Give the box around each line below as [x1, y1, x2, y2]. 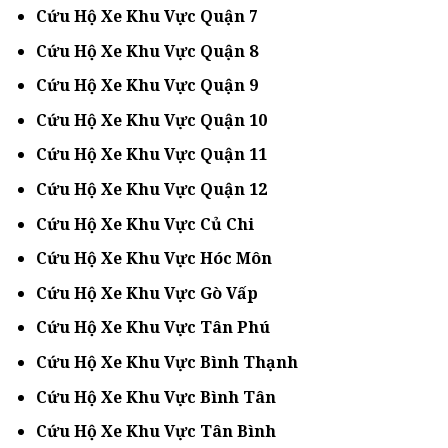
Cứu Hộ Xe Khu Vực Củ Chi [35, 212, 254, 235]
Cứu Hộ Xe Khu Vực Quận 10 [35, 108, 267, 131]
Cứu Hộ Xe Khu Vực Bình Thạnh [35, 351, 298, 373]
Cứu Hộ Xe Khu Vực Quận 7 [35, 5, 258, 28]
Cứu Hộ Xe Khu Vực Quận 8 [35, 39, 258, 62]
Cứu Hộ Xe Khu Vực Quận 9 [35, 74, 258, 97]
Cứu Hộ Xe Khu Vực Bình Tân [35, 385, 276, 408]
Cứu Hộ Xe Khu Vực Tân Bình [35, 420, 276, 443]
